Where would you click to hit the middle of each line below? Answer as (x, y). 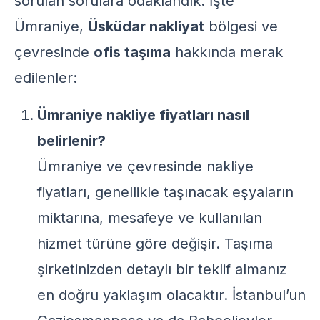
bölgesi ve (241, 26)
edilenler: (46, 78)
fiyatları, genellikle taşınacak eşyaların (165, 192)
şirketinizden (80, 269)
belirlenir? (71, 141)
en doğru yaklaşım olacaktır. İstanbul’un (171, 295)
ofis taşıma (132, 52)
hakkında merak (227, 52)
